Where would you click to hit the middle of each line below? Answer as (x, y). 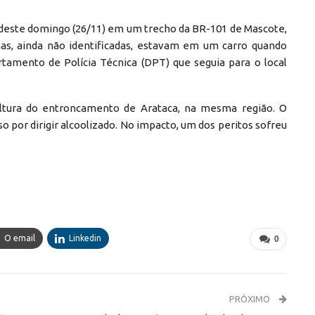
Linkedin (85, 238)
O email (20, 238)
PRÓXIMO (250, 299)
